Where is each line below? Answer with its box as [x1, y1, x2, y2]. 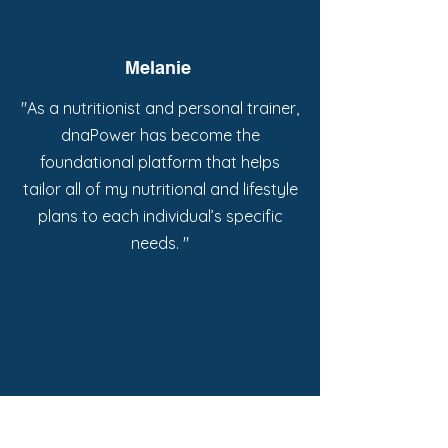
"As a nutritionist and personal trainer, [21, 98, 299, 119]
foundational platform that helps [40, 152, 280, 173]
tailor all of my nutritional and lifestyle [22, 179, 298, 200]
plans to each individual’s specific [37, 206, 283, 227]
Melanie [125, 57, 191, 79]
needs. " [131, 233, 189, 254]
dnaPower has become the [60, 125, 260, 146]
